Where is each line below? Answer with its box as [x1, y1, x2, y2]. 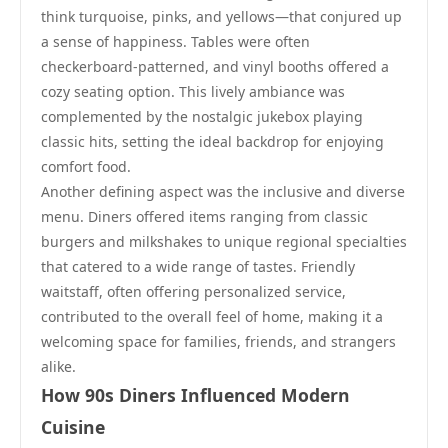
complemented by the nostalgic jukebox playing [41, 107, 363, 126]
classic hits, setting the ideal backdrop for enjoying [41, 132, 384, 151]
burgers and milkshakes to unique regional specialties [41, 232, 407, 251]
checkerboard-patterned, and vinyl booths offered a [41, 57, 389, 76]
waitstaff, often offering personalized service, [41, 282, 346, 301]
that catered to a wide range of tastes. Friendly [41, 257, 355, 276]
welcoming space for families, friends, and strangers [41, 332, 396, 351]
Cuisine [41, 415, 105, 439]
